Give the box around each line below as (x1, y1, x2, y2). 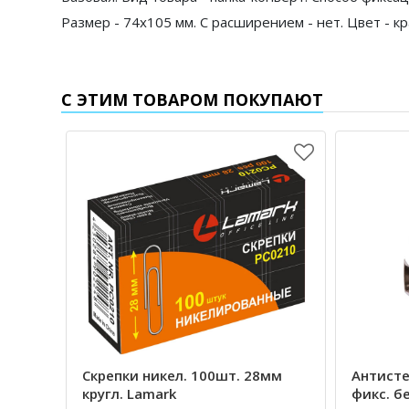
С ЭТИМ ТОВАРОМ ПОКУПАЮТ (61, 89, 323, 110)
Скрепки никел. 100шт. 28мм (82, 366, 282, 385)
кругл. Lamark (82, 384, 176, 404)
